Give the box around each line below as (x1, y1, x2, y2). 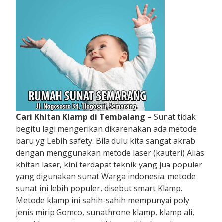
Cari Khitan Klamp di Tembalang (16, 111, 146, 122)
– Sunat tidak (145, 111, 196, 122)
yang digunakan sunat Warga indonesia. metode (16, 170, 196, 182)
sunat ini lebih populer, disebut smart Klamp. (16, 182, 183, 194)
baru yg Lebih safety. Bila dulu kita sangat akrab (16, 135, 196, 146)
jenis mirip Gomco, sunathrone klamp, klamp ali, (16, 206, 195, 218)
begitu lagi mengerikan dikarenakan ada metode (16, 123, 197, 134)
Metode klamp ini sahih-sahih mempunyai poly (16, 194, 190, 206)
